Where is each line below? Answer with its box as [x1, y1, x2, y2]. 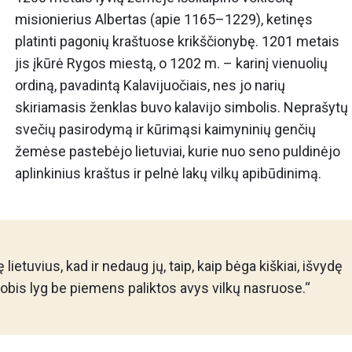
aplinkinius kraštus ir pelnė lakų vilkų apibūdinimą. [15, 165, 321, 181]
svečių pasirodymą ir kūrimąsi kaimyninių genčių [15, 121, 316, 137]
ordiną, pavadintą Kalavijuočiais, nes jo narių [15, 77, 285, 93]
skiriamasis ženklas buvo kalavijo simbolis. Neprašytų [15, 99, 348, 115]
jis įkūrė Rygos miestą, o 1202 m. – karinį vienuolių [15, 55, 328, 71]
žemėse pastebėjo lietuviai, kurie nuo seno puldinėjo [15, 143, 340, 159]
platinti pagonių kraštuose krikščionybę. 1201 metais [15, 33, 339, 49]
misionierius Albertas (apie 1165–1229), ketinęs [15, 11, 313, 27]
